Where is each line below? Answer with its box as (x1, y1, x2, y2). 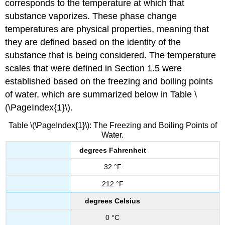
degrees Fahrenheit (79, 146, 146, 154)
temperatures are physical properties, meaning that (5, 24, 209, 35)
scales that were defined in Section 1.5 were (5, 63, 182, 74)
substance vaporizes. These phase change (5, 11, 177, 22)
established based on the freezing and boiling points (5, 76, 213, 87)
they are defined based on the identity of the (5, 37, 181, 48)
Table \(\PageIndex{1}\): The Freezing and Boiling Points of (8, 121, 217, 130)
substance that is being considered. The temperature (5, 50, 216, 61)
